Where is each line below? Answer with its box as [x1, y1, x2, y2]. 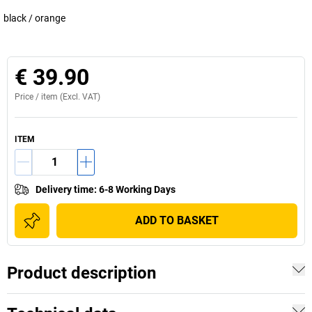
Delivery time [36, 183, 94, 195]
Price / [15, 91, 41, 102]
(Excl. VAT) [58, 91, 100, 102]
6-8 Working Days [99, 183, 175, 195]
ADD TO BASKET [135, 213, 219, 227]
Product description [7, 263, 156, 283]
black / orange [3, 12, 65, 24]
